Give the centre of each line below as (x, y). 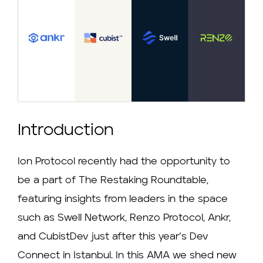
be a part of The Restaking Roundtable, (113, 181)
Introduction (66, 131)
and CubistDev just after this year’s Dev (113, 237)
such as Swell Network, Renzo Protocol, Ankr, (124, 218)
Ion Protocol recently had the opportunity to (124, 162)
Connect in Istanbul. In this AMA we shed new (127, 256)
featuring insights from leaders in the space (123, 200)
